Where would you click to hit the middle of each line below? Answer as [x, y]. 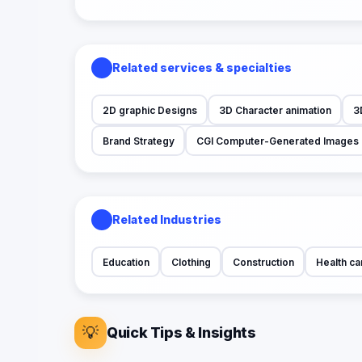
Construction [263, 262]
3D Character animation [275, 110]
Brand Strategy [138, 141]
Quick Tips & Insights [181, 333]
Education [126, 262]
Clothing [191, 262]
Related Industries [167, 220]
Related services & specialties [202, 68]
